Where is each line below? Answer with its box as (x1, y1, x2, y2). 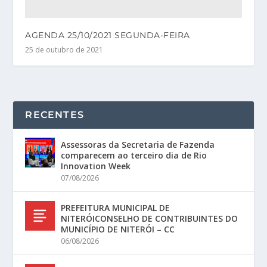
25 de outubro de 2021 (25, 45, 104, 55)
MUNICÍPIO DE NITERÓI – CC (61, 223, 175, 235)
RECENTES (25, 109, 85, 121)
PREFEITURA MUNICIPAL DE (61, 202, 170, 214)
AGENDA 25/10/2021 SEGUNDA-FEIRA (25, 30, 190, 41)
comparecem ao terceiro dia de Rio (61, 150, 207, 162)
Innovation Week (61, 160, 131, 172)
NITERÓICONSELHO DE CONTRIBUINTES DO (61, 213, 238, 225)
